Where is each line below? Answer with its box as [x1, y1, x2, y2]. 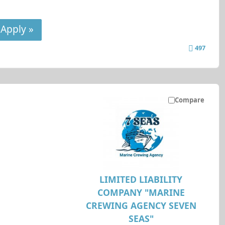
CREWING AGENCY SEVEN [85, 199, 196, 211]
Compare [175, 95, 205, 104]
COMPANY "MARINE [97, 186, 185, 198]
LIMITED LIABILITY [99, 173, 183, 185]
